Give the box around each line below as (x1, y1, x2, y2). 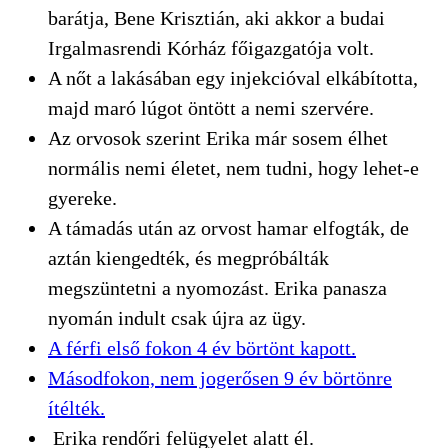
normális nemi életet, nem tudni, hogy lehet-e (48, 156, 419, 179)
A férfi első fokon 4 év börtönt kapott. (48, 336, 356, 359)
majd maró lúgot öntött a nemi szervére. (48, 96, 374, 119)
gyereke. (48, 186, 117, 209)
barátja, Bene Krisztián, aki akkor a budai (48, 6, 385, 29)
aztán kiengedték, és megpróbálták (48, 246, 329, 269)
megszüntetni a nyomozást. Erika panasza (48, 276, 387, 299)
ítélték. (48, 396, 105, 419)
